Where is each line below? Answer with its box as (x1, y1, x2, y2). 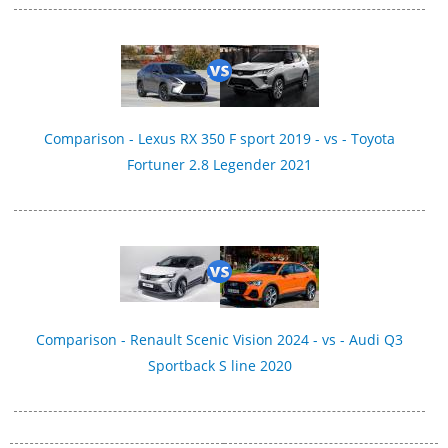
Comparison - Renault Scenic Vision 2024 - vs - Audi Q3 (36, 330, 404, 350)
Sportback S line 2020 (147, 356, 292, 376)
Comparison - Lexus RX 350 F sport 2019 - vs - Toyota (44, 129, 396, 149)
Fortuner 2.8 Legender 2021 (127, 155, 313, 175)
